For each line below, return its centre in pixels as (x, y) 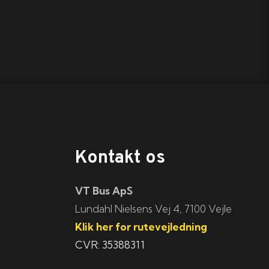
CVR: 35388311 (110, 245)
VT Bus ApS (104, 191)
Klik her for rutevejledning (141, 227)
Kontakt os (120, 159)
